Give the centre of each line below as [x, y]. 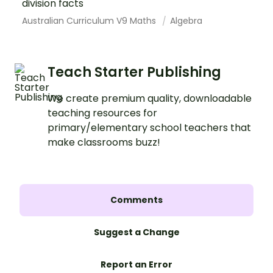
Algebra [186, 21]
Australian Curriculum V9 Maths [90, 21]
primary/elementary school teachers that [149, 128]
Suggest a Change [136, 232]
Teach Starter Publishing [134, 73]
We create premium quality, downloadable [150, 99]
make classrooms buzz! [104, 143]
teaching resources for [102, 113]
